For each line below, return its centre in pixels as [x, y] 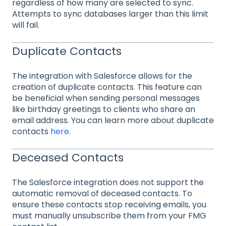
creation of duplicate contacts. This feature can [107, 87]
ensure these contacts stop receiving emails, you [109, 204]
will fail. [26, 25]
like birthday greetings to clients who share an [104, 109]
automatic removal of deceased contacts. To [102, 193]
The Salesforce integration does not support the [108, 182]
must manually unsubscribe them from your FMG [109, 215]
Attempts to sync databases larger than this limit [110, 14]
